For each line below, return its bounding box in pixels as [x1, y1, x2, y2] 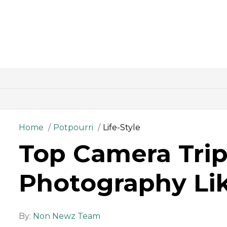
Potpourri [53, 123, 93, 133]
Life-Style [103, 123, 140, 133]
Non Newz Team [33, 211, 100, 221]
